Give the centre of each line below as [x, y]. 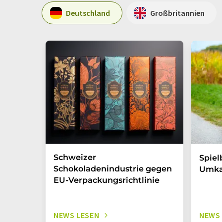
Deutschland [88, 13]
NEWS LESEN [77, 215]
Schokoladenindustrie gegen [113, 169]
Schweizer [75, 157]
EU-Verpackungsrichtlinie [107, 180]
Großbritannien [177, 13]
